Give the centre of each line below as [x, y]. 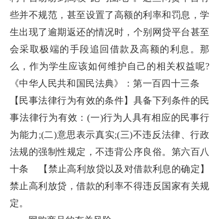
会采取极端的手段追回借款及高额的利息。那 [109, 49]
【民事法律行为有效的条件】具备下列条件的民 [109, 100]
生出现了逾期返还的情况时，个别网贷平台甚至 [109, 32]
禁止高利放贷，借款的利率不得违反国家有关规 [109, 186]
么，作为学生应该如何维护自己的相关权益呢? [109, 66]
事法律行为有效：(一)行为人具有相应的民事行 [109, 118]
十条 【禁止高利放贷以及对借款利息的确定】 [109, 169]
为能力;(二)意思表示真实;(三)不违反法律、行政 [109, 135]
